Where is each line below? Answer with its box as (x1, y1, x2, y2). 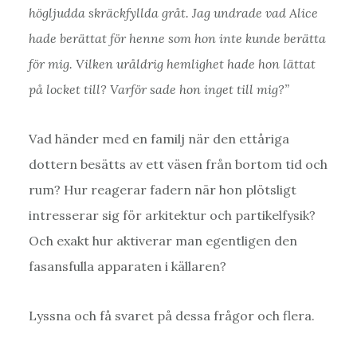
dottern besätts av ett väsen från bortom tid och (28, 156, 328, 173)
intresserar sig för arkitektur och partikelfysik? (28, 207, 316, 224)
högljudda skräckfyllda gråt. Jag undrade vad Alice (28, 5, 318, 22)
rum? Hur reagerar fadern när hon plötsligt (28, 182, 296, 198)
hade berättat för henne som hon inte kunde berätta (28, 30, 326, 47)
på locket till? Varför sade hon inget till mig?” (28, 81, 289, 98)
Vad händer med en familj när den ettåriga (28, 131, 289, 147)
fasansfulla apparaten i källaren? (28, 258, 226, 275)
